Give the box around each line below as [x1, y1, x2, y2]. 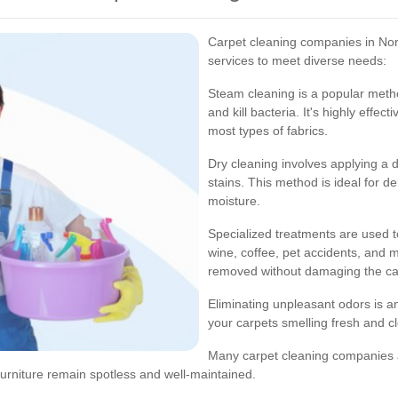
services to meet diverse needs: [208, 53, 386, 68]
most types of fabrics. [208, 123, 328, 138]
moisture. [208, 194, 260, 208]
